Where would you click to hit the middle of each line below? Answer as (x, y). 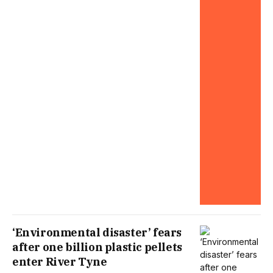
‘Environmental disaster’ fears (97, 233)
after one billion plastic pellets (97, 247)
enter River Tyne (60, 262)
